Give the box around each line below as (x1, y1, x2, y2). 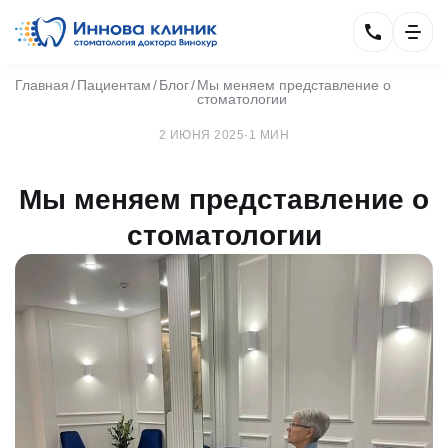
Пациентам (77, 77, 151, 93)
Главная (15, 77, 69, 93)
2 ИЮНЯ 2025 (158, 128, 245, 142)
